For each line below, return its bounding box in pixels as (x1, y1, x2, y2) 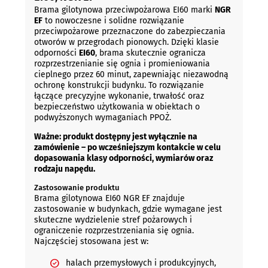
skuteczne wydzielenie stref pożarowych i (33, 215, 192, 226)
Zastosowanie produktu (33, 183, 120, 193)
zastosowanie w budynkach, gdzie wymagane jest (33, 204, 222, 215)
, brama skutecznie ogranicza (95, 47, 206, 58)
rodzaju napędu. (33, 163, 95, 174)
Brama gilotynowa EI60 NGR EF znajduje (33, 193, 185, 204)
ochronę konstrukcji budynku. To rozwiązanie (33, 80, 204, 90)
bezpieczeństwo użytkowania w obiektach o (33, 101, 200, 112)
